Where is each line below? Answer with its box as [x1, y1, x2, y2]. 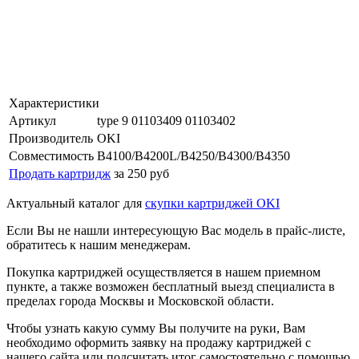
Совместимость [9, 148, 94, 163]
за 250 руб [114, 166, 169, 180]
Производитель [9, 131, 93, 145]
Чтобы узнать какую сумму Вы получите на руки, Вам [6, 321, 305, 335]
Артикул [9, 113, 56, 127]
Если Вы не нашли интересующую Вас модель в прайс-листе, [6, 223, 345, 237]
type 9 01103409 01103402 [97, 113, 236, 127]
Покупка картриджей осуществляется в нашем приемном [6, 264, 321, 279]
